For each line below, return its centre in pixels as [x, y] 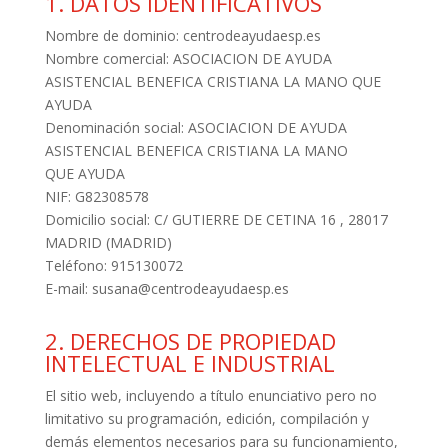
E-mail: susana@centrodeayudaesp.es [166, 288]
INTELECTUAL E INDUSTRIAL [189, 363]
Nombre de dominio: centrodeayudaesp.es [182, 35]
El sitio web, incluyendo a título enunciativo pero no [210, 395]
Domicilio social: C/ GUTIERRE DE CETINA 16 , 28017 [216, 219]
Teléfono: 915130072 [113, 265]
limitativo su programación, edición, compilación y [206, 418]
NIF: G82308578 [96, 196]
